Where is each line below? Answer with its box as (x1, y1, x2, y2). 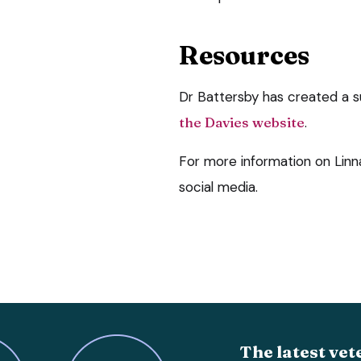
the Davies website (179, 113, 305, 131)
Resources (179, 39, 309, 71)
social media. (179, 177, 258, 196)
